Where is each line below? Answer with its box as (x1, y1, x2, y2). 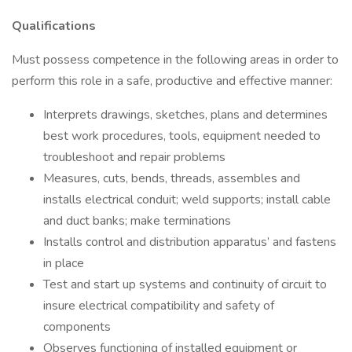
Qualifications (12, 17, 96, 35)
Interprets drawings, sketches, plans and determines (43, 106, 328, 123)
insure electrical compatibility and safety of (43, 297, 274, 314)
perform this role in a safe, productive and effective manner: (12, 72, 332, 90)
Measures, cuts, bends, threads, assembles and (43, 170, 300, 187)
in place (43, 255, 84, 272)
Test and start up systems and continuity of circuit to (43, 276, 327, 293)
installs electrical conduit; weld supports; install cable (43, 191, 331, 208)
